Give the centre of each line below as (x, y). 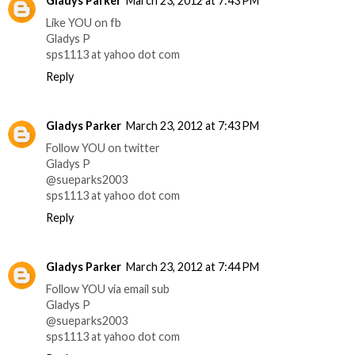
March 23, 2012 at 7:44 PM (193, 266)
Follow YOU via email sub (108, 288)
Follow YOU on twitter (103, 147)
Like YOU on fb (84, 22)
